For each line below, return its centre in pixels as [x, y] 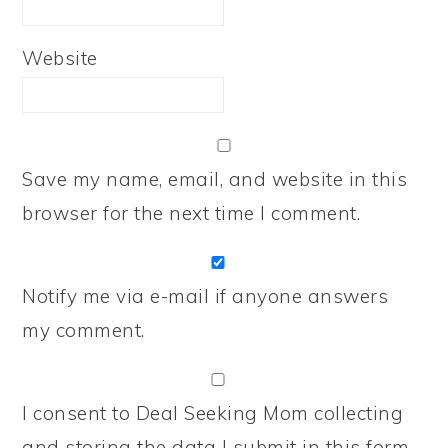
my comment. [83, 330]
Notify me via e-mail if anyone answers [205, 296]
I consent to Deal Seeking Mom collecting [213, 413]
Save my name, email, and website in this [215, 179]
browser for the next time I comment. [191, 213]
